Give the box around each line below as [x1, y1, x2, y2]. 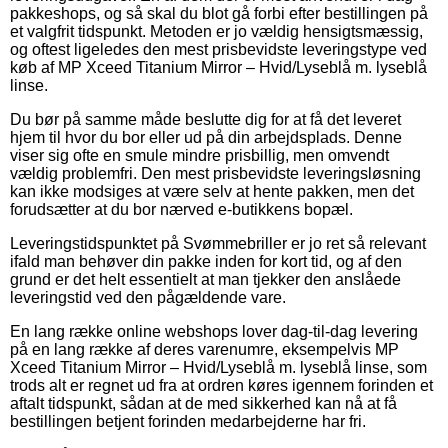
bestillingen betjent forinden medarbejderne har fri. [10, 412, 366, 430]
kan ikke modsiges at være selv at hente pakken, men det [10, 182, 414, 200]
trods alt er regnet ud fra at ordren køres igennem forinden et [10, 376, 433, 394]
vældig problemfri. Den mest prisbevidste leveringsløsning [10, 164, 421, 182]
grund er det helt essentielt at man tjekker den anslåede [10, 270, 401, 288]
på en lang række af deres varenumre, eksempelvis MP [10, 340, 399, 358]
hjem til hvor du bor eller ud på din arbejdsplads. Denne [10, 128, 402, 146]
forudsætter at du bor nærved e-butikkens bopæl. [10, 200, 353, 218]
